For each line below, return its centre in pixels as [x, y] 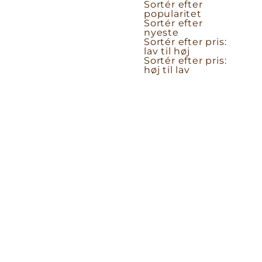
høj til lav [167, 70]
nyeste [161, 32]
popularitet [173, 14]
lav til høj [167, 51]
